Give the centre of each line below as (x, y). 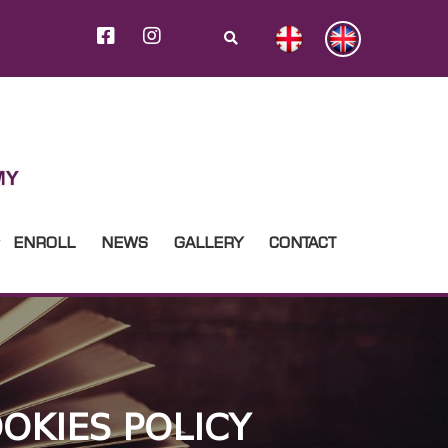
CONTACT (302, 242)
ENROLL (43, 242)
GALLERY (208, 242)
